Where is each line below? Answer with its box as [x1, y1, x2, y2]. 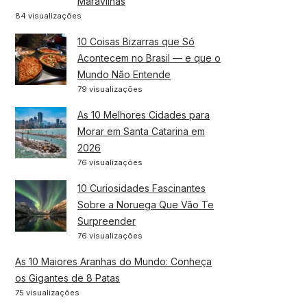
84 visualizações [15, 10, 82, 21]
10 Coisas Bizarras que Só [77, 35, 195, 47]
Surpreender [77, 214, 136, 227]
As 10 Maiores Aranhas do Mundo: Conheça [15, 255, 212, 267]
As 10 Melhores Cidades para [77, 108, 210, 121]
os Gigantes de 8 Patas [15, 271, 120, 284]
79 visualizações [77, 84, 143, 94]
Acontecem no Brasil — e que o [77, 51, 221, 64]
